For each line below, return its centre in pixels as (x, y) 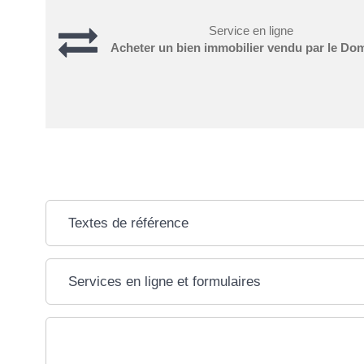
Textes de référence (129, 223)
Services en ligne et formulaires (165, 282)
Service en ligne (251, 30)
